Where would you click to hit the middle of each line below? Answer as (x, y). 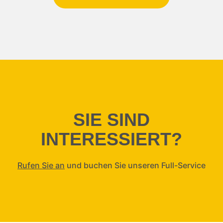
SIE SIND (111, 120)
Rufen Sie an (41, 165)
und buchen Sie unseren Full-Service (135, 165)
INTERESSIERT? (111, 139)
